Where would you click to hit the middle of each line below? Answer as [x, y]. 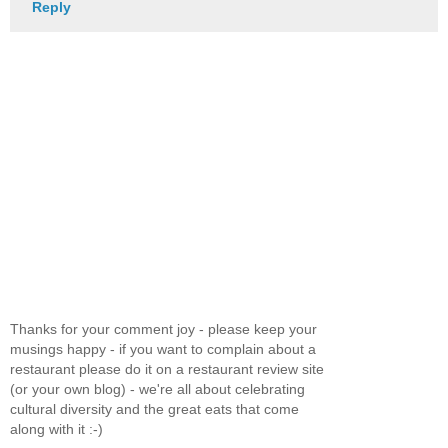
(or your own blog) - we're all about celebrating [157, 389]
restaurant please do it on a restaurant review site [167, 369]
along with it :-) [56, 429]
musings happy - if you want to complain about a [163, 349]
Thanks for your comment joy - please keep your [163, 329]
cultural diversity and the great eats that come [154, 409]
